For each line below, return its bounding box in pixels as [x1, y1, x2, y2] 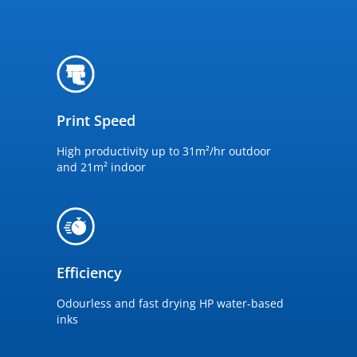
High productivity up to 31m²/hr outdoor [56, 143, 271, 159]
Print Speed [56, 111, 135, 130]
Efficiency [56, 263, 122, 282]
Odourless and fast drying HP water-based [56, 296, 284, 311]
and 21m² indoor [56, 159, 146, 175]
